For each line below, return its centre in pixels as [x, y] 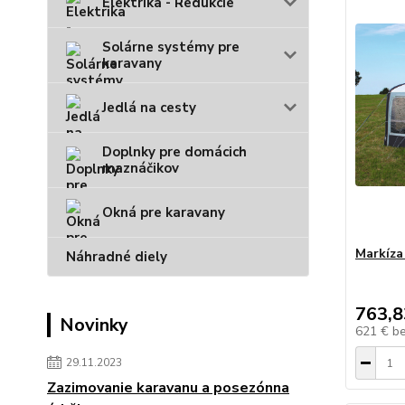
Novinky [94, 325]
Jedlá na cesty [149, 107]
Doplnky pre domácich [174, 151]
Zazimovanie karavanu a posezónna [168, 387]
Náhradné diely [117, 256]
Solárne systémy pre [171, 47]
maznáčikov [141, 168]
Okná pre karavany [164, 212]
